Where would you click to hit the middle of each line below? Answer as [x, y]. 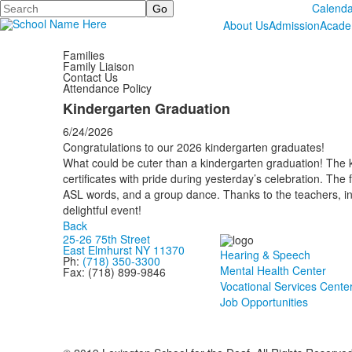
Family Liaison [98, 66]
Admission [294, 25]
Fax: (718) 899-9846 [114, 272]
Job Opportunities [264, 302]
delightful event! [102, 210]
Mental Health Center [273, 271]
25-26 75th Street [106, 239]
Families [83, 55]
